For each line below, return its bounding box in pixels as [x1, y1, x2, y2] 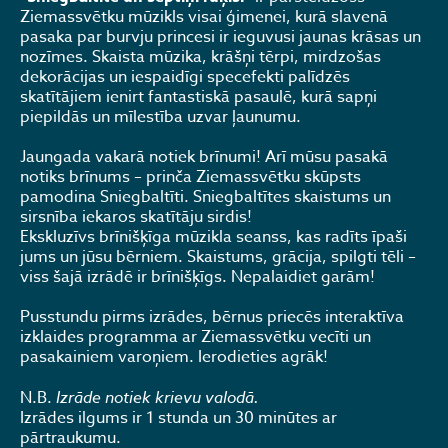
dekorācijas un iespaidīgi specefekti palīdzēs [20, 65, 350, 89]
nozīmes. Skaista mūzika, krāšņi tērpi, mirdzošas [20, 45, 381, 69]
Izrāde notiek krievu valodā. [56, 386, 259, 408]
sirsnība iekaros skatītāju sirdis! [20, 205, 252, 229]
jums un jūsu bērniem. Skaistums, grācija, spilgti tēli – [20, 245, 416, 269]
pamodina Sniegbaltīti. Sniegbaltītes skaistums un [20, 185, 391, 209]
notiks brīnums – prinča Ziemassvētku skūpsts [20, 165, 361, 189]
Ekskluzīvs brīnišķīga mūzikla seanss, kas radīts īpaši [20, 225, 407, 249]
